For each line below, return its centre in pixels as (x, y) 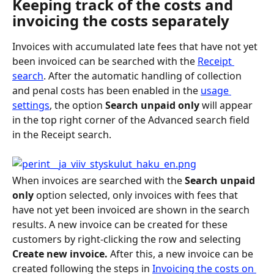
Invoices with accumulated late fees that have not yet (136, 46)
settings (31, 105)
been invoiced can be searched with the (105, 61)
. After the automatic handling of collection (144, 76)
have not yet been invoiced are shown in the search (132, 210)
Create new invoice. (61, 254)
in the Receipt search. (62, 134)
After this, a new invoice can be (183, 254)
